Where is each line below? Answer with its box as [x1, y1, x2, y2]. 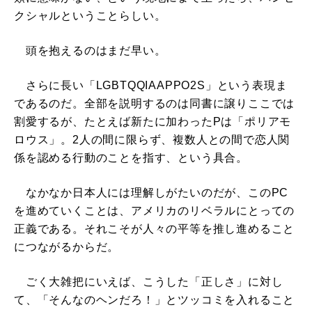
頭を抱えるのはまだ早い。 [14, 45, 166, 57]
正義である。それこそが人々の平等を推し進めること [14, 223, 295, 235]
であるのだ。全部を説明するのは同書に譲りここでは [14, 97, 295, 110]
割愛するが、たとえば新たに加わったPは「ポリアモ [14, 116, 292, 128]
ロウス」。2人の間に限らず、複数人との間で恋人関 [14, 134, 290, 146]
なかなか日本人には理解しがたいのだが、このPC [14, 187, 289, 199]
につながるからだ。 [14, 241, 120, 253]
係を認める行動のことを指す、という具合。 [14, 152, 248, 164]
